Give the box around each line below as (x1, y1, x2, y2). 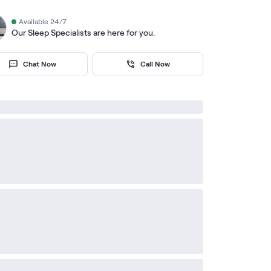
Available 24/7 (18, 18, 67, 25)
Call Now (140, 60, 171, 68)
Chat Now (23, 60, 57, 68)
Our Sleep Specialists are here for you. (11, 28, 155, 38)
